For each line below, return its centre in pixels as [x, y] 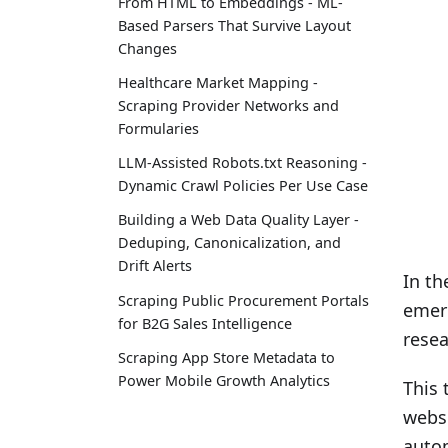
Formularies [158, 128]
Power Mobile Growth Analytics [224, 380]
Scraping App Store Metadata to [226, 357]
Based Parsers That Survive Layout [234, 25]
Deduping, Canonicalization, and [229, 243]
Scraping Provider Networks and [228, 105]
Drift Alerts [155, 266]
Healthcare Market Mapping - [218, 82]
